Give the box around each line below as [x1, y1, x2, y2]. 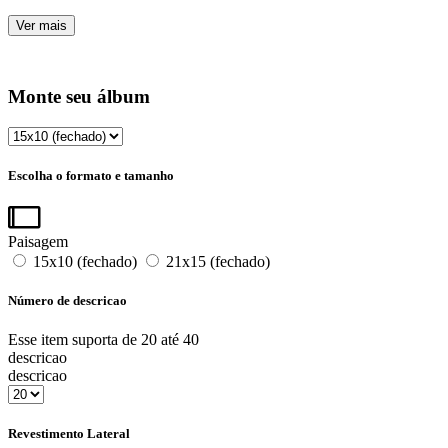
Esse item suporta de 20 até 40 [8, 331, 199, 349]
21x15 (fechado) [162, 252, 270, 270]
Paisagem [8, 232, 68, 250]
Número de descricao [8, 293, 127, 309]
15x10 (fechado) [29, 252, 141, 270]
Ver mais [16, 17, 67, 33]
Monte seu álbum [8, 85, 150, 107]
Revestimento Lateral [8, 426, 130, 442]
